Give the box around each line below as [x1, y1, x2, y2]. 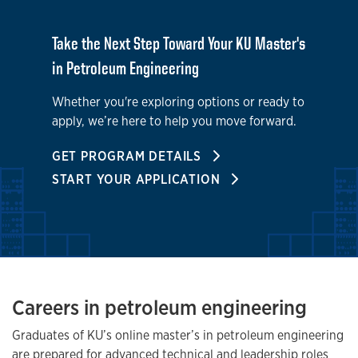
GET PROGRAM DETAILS [51, 147, 205, 165]
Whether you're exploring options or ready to [51, 93, 304, 110]
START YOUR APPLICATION [51, 170, 225, 188]
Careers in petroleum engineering [12, 293, 307, 321]
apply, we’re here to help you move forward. [51, 112, 296, 129]
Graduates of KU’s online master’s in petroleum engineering [12, 326, 344, 344]
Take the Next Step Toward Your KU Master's [51, 32, 305, 53]
